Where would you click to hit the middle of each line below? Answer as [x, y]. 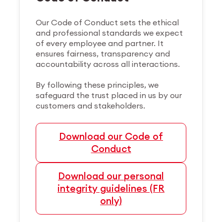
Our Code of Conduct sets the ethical [108, 22]
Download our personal [111, 176]
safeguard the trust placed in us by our [109, 95]
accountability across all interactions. [108, 64]
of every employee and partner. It [100, 43]
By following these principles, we [97, 84]
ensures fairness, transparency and [103, 53]
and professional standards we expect [110, 32]
